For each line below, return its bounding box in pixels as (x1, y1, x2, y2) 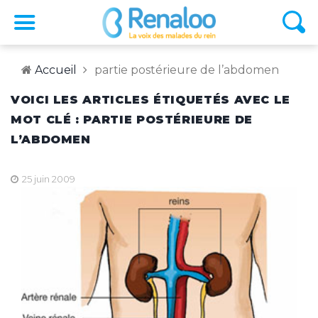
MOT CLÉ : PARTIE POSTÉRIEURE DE (11, 112, 253, 126)
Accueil (35, 62, 77, 77)
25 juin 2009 (20, 172, 75, 185)
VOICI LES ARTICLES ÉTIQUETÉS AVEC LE (11, 92, 291, 106)
